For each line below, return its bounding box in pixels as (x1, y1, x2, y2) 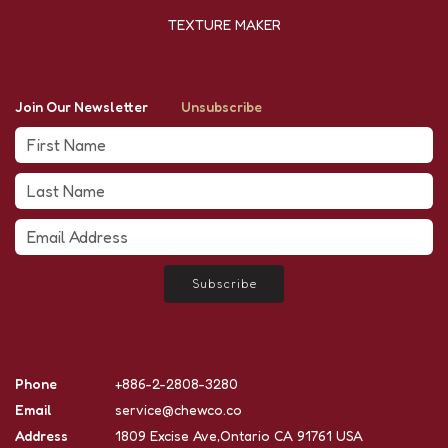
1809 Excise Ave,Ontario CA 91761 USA (115, 427, 363, 445)
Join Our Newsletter (15, 98, 148, 116)
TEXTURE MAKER (167, 16, 281, 34)
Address (15, 427, 68, 445)
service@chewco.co (115, 401, 242, 419)
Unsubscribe (181, 98, 262, 116)
